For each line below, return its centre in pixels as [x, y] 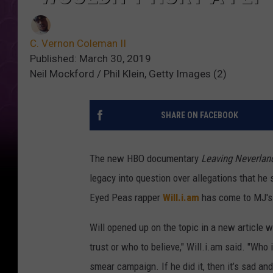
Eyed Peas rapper [126, 198]
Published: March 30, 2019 [90, 59]
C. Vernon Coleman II [78, 44]
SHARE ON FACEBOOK [199, 115]
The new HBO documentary [145, 159]
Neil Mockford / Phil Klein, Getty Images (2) [128, 74]
